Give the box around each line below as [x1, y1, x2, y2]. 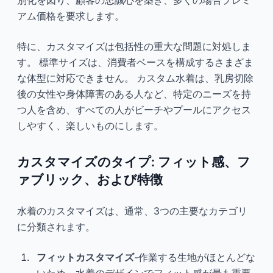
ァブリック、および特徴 [17, 171, 163, 187]
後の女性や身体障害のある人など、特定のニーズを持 [17, 87, 251, 100]
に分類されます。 [17, 220, 95, 233]
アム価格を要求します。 [17, 9, 124, 22]
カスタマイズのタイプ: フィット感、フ [17, 154, 250, 169]
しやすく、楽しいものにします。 [17, 119, 163, 132]
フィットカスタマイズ [37, 250, 134, 263]
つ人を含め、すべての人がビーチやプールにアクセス [17, 103, 251, 116]
